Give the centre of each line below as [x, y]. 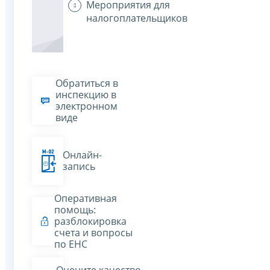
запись [79, 167]
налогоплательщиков [137, 18]
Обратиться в [87, 83]
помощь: [75, 209]
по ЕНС [71, 244]
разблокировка [90, 221]
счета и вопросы [93, 232]
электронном [87, 106]
